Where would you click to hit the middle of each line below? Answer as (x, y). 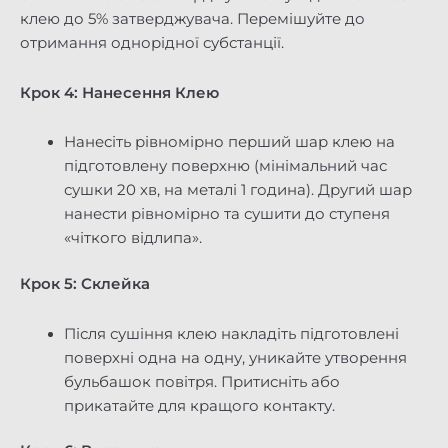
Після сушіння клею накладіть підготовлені (231, 333)
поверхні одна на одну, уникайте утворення (235, 357)
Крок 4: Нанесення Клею (119, 92)
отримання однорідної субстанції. (152, 43)
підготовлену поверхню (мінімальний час (225, 166)
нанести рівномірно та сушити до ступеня (226, 214)
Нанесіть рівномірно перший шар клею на (229, 142)
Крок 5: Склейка (85, 283)
